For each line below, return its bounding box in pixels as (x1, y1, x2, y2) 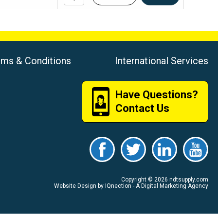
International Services (114, 54, 208, 67)
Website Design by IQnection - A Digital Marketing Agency (54, 182, 208, 189)
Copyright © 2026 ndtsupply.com (121, 176, 208, 183)
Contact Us (115, 102, 169, 114)
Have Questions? (115, 88, 198, 101)
